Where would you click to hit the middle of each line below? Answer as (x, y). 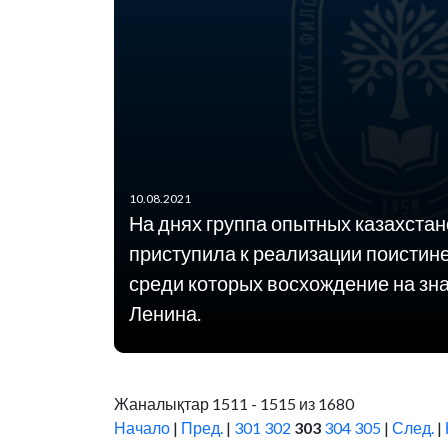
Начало (142, 427)
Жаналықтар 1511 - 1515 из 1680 (234, 403)
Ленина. (165, 313)
